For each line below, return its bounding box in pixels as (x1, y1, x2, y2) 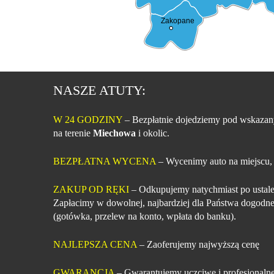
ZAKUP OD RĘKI (53, 184, 129, 194)
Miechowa (93, 128, 136, 138)
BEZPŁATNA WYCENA (53, 156, 156, 166)
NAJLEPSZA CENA (53, 239, 137, 250)
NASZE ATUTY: (53, 83, 146, 98)
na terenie (53, 128, 93, 138)
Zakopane (160, 16, 194, 25)
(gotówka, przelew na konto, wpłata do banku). (53, 211, 236, 221)
